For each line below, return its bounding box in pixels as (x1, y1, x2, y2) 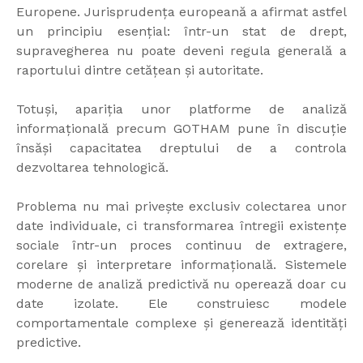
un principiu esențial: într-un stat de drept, (16, 23, 347, 40)
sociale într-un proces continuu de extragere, (16, 237, 347, 254)
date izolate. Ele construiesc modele (16, 296, 347, 312)
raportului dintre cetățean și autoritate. (16, 62, 263, 79)
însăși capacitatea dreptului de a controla (16, 140, 347, 156)
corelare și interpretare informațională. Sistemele (16, 257, 347, 273)
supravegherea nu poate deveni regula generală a (16, 43, 347, 59)
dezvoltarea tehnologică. (16, 160, 169, 176)
